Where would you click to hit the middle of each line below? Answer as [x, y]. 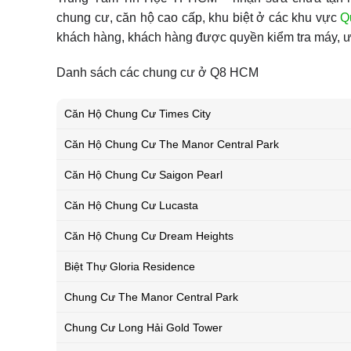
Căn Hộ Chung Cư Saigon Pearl [143, 175]
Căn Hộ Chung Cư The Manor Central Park [172, 145]
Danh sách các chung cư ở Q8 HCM [157, 73]
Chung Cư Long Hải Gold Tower [143, 328]
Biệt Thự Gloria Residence [130, 267]
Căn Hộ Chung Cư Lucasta [131, 206]
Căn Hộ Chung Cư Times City [138, 114]
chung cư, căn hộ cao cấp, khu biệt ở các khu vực [198, 17]
